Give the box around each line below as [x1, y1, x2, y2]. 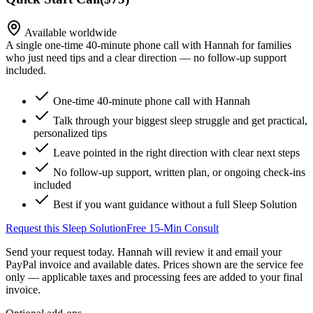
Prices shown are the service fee [163, 259, 303, 271]
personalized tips [34, 127, 107, 140]
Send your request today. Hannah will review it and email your [6, 246, 282, 259]
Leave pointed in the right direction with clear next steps [53, 147, 300, 159]
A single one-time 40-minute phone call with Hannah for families [6, 39, 291, 52]
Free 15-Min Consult [126, 222, 219, 235]
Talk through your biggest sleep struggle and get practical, [53, 115, 307, 127]
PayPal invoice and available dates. [6, 259, 163, 271]
